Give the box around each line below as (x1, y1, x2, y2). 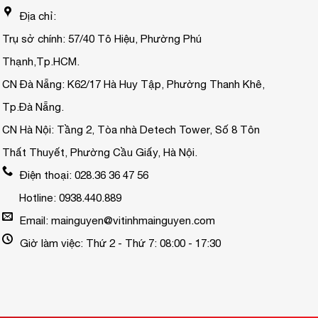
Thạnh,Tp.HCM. (1, 55, 79, 67)
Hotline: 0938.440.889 (1, 191, 121, 204)
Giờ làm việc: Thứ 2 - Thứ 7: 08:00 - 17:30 (19, 236, 221, 249)
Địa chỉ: (19, 9, 56, 22)
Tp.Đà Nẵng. (1, 100, 64, 113)
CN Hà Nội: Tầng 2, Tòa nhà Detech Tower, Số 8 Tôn (1, 123, 260, 136)
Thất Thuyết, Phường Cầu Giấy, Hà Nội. (1, 146, 197, 158)
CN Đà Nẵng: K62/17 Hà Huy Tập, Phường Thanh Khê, (1, 77, 265, 90)
